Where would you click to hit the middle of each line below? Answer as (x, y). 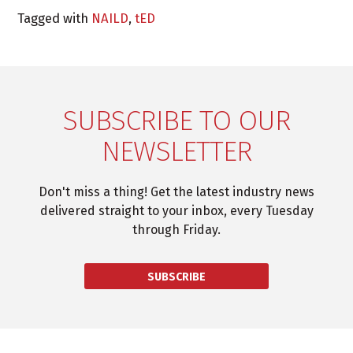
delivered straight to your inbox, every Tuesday (176, 211)
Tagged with (55, 19)
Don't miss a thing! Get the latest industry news (176, 192)
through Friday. (176, 230)
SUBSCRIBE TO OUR (176, 121)
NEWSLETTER (176, 152)
